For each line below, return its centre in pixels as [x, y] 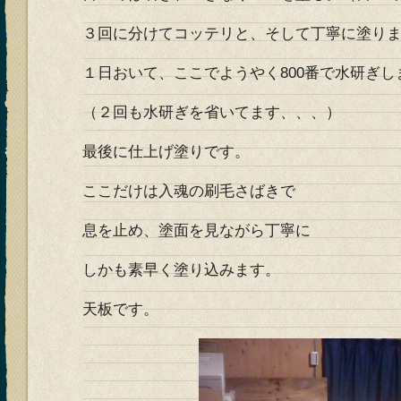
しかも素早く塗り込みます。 [181, 270]
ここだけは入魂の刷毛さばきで [189, 191]
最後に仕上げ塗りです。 [166, 152]
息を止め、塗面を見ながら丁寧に [196, 230]
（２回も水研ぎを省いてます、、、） [212, 112]
